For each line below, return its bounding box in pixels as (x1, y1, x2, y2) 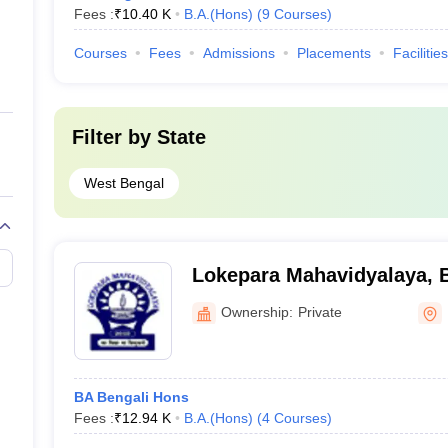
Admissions (202, 45, 275, 61)
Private (297, 303, 342, 320)
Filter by (71, 126, 157, 148)
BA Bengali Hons (73, 389, 189, 405)
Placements (296, 45, 371, 61)
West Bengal (83, 175, 164, 191)
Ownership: (220, 303, 293, 320)
